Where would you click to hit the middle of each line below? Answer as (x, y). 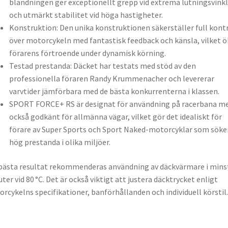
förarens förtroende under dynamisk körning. (87, 53)
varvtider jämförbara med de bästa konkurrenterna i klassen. (114, 91)
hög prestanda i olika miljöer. (60, 142)
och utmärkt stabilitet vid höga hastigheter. (86, 15)
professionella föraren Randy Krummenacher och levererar (111, 79)
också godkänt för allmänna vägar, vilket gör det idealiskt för (115, 117)
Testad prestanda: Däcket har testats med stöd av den (102, 66)
